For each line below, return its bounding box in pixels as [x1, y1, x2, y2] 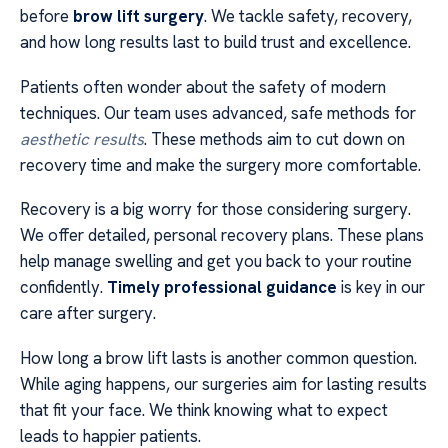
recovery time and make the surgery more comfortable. [20, 153, 421, 176]
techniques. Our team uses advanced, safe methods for [20, 101, 416, 124]
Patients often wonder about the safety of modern [20, 75, 386, 98]
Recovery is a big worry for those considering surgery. [20, 198, 411, 221]
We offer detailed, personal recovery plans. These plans [20, 224, 424, 247]
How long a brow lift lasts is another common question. [20, 346, 417, 369]
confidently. [20, 276, 107, 299]
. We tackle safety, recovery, [204, 5, 412, 28]
